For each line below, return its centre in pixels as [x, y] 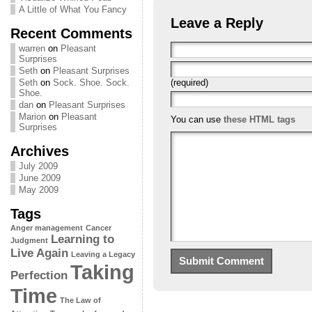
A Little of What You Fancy [72, 9]
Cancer [98, 228]
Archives [39, 151]
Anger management [46, 228]
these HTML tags [259, 119]
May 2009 [38, 190]
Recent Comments [71, 33]
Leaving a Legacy [103, 254]
